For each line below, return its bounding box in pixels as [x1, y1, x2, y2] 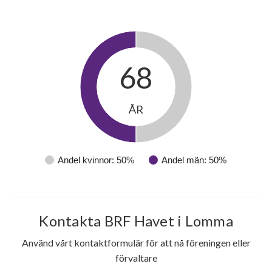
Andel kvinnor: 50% [58, 155, 134, 166]
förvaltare [115, 252, 157, 264]
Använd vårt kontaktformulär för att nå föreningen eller [21, 237, 251, 249]
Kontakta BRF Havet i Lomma [39, 212, 233, 230]
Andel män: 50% [161, 155, 226, 166]
